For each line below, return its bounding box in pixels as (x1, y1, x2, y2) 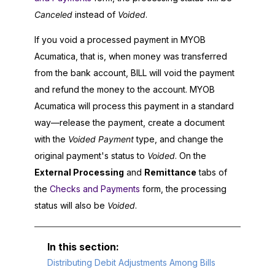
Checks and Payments (50, 184, 140, 195)
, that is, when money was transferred (76, 51, 227, 62)
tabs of (196, 167, 227, 178)
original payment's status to (34, 150, 147, 161)
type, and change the (134, 134, 223, 145)
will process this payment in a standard (76, 101, 234, 112)
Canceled (34, 9, 72, 20)
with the (34, 134, 68, 145)
